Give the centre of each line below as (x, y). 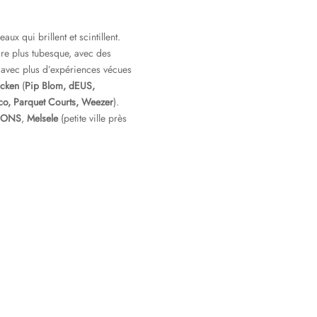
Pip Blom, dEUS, (60, 85)
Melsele (44, 118)
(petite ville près (94, 118)
